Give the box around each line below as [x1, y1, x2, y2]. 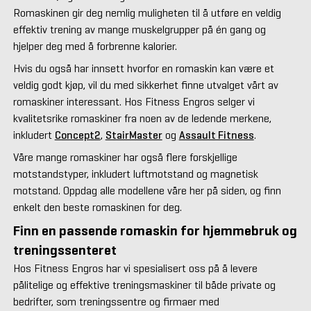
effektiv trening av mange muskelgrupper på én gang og [12, 23, 266, 37]
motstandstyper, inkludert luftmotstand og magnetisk [12, 167, 258, 181]
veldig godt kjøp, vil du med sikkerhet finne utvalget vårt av [12, 78, 278, 92]
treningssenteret [12, 242, 117, 260]
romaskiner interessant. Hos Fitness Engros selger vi [12, 95, 255, 109]
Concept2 [54, 128, 101, 142]
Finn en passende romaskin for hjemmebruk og [12, 222, 297, 240]
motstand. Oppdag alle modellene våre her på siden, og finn [12, 184, 281, 198]
